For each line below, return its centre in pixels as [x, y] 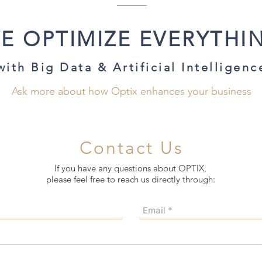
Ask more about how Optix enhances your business [132, 91]
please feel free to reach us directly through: [130, 179]
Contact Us [131, 148]
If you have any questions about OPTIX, [130, 168]
